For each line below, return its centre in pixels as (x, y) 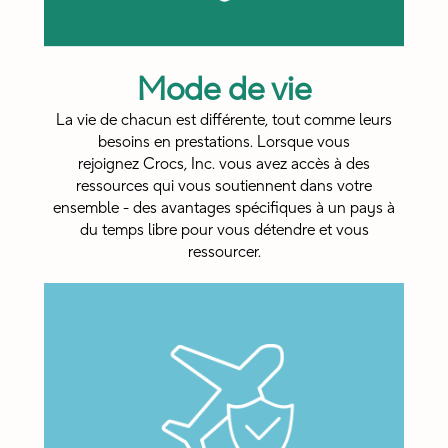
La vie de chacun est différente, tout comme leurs (224, 120)
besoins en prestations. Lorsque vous (224, 142)
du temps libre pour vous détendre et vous (224, 230)
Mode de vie (224, 90)
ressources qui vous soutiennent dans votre (224, 186)
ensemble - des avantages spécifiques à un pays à (224, 208)
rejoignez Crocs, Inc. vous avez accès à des (224, 164)
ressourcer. (224, 252)
